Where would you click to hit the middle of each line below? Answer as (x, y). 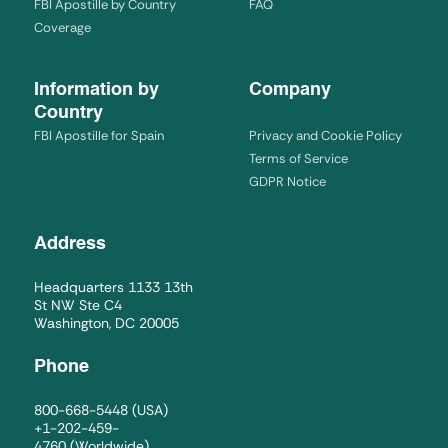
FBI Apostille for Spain (99, 136)
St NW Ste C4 (78, 305)
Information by (96, 90)
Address (70, 244)
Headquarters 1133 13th (113, 287)
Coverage (62, 28)
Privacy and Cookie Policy (325, 136)
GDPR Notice (287, 182)
